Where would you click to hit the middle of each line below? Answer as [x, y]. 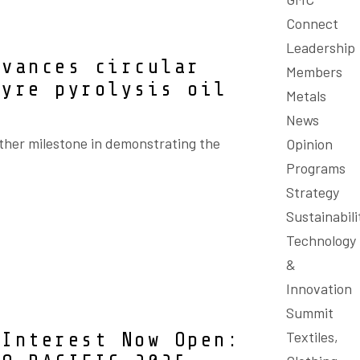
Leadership [321, 47]
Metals [306, 96]
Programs [316, 168]
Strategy [313, 192]
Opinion [309, 144]
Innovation [319, 288]
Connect [312, 23]
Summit [310, 313]
